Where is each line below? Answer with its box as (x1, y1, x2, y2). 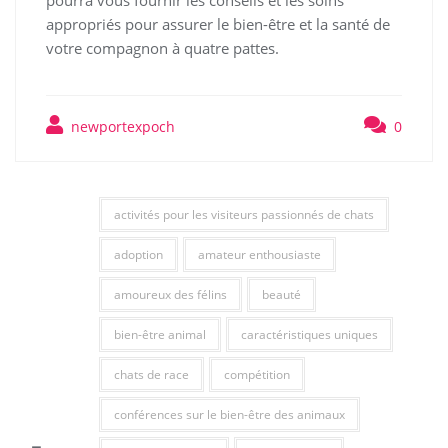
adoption (113, 246, 163, 263)
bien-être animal (113, 326, 206, 343)
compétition (223, 366, 290, 383)
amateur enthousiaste (197, 246, 321, 263)
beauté (261, 286, 301, 303)
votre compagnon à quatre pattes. (46, 38, 279, 58)
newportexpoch (67, 117, 175, 136)
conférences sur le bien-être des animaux (113, 406, 345, 423)
